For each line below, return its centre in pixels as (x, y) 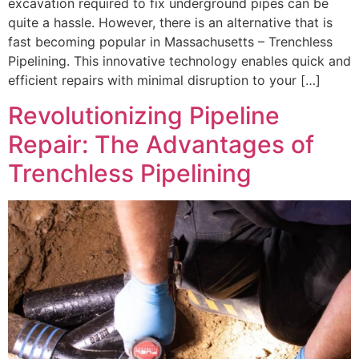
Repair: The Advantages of (161, 145)
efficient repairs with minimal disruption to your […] (164, 81)
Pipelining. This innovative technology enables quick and (179, 61)
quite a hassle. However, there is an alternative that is (170, 23)
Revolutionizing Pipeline (144, 116)
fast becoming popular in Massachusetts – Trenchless (170, 42)
